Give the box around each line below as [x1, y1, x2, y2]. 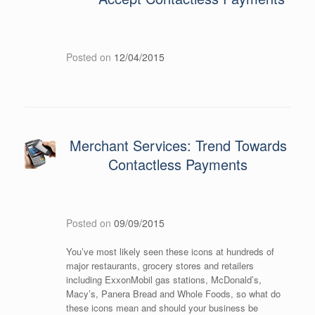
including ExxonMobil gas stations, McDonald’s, [65, 273, 262, 287]
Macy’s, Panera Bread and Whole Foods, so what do [65, 287, 281, 301]
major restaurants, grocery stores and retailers [65, 259, 254, 273]
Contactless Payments [108, 154, 248, 175]
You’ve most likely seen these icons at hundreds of [65, 245, 274, 259]
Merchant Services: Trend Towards [69, 135, 287, 156]
